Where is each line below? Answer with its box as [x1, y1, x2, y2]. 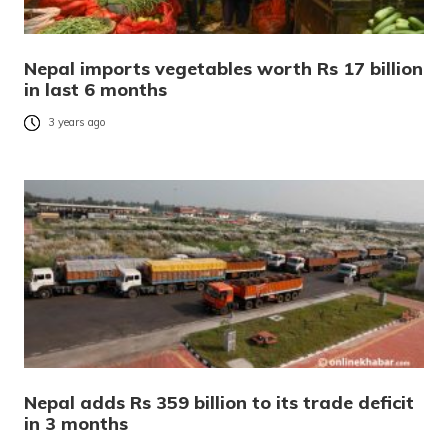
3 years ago [48, 115, 106, 130]
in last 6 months [24, 78, 167, 102]
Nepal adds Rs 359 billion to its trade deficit [24, 391, 414, 415]
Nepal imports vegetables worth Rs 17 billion [24, 57, 423, 81]
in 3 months [24, 412, 128, 436]
